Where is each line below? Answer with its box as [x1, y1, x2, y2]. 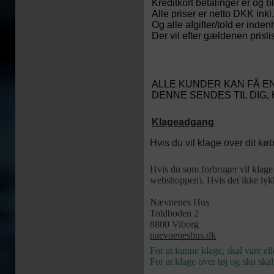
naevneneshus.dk [150, 230, 216, 240]
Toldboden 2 [150, 208, 199, 218]
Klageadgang [152, 117, 214, 127]
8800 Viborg [150, 219, 199, 229]
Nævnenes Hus [150, 197, 209, 207]
